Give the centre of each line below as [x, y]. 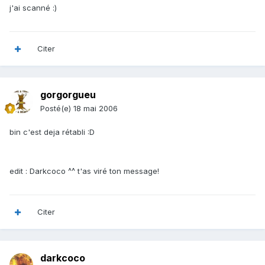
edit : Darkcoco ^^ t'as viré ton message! [84, 171]
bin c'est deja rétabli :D [52, 132]
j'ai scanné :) [33, 8]
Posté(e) [57, 109]
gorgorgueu [68, 95]
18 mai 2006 [96, 109]
